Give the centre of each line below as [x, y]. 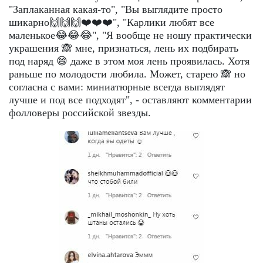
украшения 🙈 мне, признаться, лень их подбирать [124, 48]
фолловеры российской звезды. [80, 112]
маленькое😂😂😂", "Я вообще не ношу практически [130, 35]
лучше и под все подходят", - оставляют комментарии [130, 100]
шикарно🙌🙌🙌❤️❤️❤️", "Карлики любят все [112, 22]
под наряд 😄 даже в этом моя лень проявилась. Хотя [129, 61]
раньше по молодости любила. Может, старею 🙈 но [127, 74]
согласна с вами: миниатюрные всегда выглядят [117, 87]
